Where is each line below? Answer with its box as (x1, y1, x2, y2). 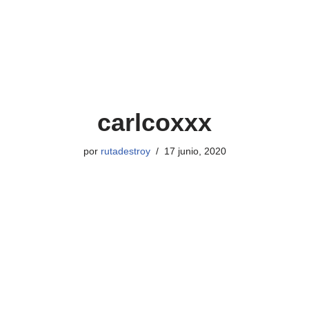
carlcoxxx (97, 108, 212, 137)
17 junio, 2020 (163, 146, 226, 157)
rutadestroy (100, 146, 150, 157)
